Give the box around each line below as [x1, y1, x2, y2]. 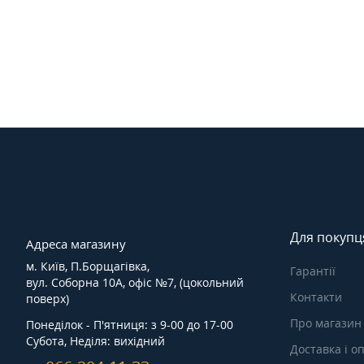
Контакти [290, 289, 342, 305]
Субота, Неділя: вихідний [26, 333, 165, 349]
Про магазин [290, 315, 362, 331]
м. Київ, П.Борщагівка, [26, 258, 149, 275]
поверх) [26, 291, 69, 307]
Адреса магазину [26, 236, 126, 253]
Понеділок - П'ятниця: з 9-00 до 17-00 [26, 317, 233, 333]
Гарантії [290, 263, 336, 279]
